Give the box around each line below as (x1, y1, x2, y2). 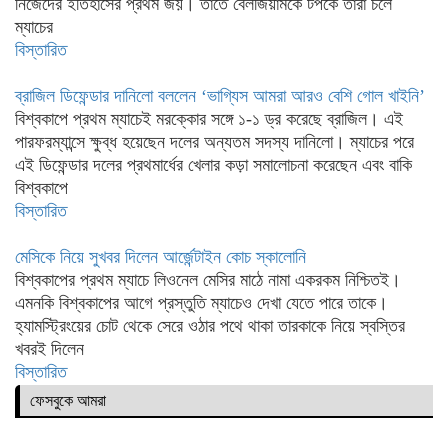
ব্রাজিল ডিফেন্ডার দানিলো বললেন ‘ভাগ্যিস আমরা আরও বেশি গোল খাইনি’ (15, 86, 425, 106)
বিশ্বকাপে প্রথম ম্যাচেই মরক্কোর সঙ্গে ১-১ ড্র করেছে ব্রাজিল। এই (15, 109, 403, 129)
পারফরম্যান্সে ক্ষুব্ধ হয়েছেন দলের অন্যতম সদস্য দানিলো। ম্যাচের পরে (15, 132, 414, 152)
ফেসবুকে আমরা (30, 392, 106, 409)
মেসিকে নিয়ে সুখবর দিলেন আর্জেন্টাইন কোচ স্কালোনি (15, 247, 306, 267)
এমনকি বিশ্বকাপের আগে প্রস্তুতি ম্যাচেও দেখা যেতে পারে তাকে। (15, 293, 388, 313)
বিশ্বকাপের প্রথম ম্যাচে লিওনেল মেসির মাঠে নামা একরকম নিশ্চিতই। (15, 270, 401, 290)
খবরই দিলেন (15, 339, 84, 359)
